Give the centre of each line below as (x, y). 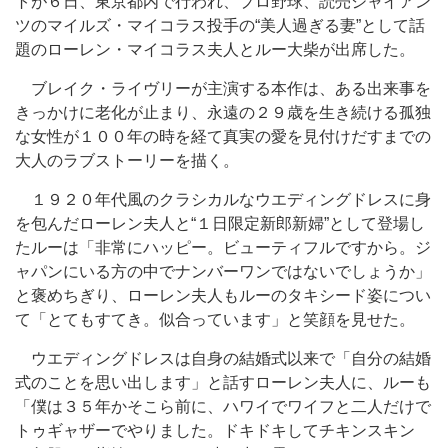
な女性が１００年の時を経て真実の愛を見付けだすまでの (223, 136)
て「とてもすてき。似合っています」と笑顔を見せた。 (215, 319)
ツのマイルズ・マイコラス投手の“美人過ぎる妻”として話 (220, 25)
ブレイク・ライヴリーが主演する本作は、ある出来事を (223, 88)
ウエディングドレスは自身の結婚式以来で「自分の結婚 (223, 358)
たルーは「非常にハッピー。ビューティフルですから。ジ (223, 247)
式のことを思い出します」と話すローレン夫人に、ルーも (223, 382)
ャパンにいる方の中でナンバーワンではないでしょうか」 (223, 271)
